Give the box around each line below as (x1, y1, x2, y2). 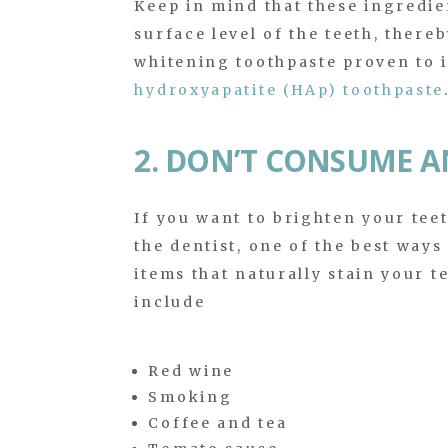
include (134, 292, 206, 311)
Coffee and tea (148, 413, 288, 432)
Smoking (148, 387, 233, 406)
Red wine (148, 361, 235, 380)
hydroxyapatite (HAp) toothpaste (134, 80, 445, 99)
